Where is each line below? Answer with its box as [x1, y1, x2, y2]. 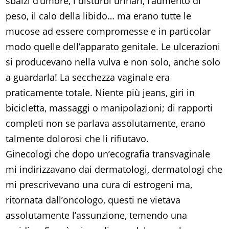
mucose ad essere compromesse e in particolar [6, 25, 211, 38]
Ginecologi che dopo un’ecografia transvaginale [6, 148, 211, 161]
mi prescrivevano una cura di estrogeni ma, [6, 178, 193, 191]
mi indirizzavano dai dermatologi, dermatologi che [6, 163, 223, 176]
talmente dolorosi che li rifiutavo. [6, 132, 149, 145]
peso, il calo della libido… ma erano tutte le [6, 10, 192, 22]
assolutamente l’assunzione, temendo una [6, 209, 188, 222]
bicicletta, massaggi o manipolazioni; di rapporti [6, 102, 213, 114]
